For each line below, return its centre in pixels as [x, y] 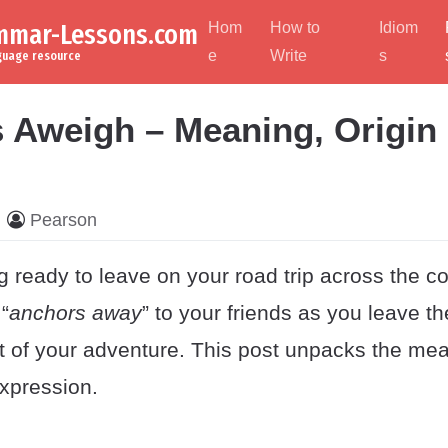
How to [295, 27]
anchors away [75, 312]
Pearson [63, 220]
